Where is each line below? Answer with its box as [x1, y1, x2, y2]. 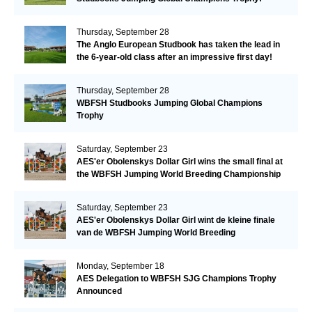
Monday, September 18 [76, 261, 164, 272]
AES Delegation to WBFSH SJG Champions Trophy [76, 274, 276, 284]
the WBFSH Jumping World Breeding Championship [76, 169, 281, 180]
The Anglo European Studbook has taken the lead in [76, 40, 280, 50]
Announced [76, 286, 122, 297]
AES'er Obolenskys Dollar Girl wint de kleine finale [76, 215, 275, 226]
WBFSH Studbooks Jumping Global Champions [76, 98, 263, 109]
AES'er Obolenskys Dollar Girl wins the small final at [76, 157, 283, 167]
